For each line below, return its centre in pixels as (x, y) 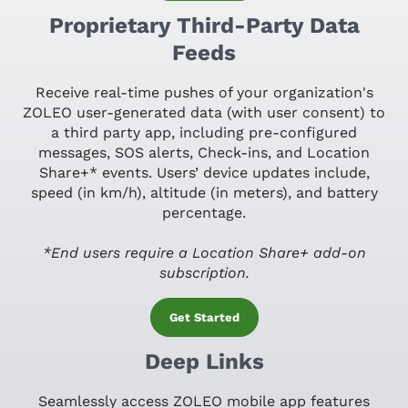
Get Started (204, 317)
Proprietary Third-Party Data (204, 25)
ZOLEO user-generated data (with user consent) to (204, 112)
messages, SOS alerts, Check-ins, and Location (204, 152)
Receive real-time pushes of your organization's (204, 92)
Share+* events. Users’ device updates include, (204, 172)
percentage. (204, 212)
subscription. (204, 272)
